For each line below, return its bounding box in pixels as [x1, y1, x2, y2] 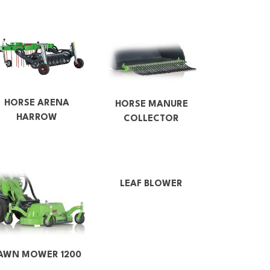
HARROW [16, 113, 57, 123]
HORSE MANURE [115, 99, 188, 109]
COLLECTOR [124, 114, 179, 124]
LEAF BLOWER [120, 179, 183, 189]
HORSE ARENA [4, 99, 69, 108]
